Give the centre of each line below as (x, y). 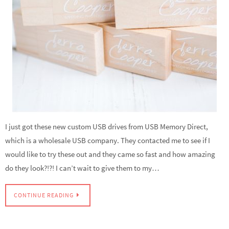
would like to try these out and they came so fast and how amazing (110, 154)
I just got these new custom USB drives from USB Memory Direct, (107, 127)
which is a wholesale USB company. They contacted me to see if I (108, 140)
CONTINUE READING (44, 195)
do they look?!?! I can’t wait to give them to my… (82, 168)
